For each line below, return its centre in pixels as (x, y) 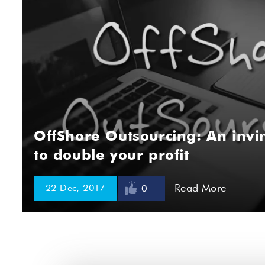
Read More (200, 188)
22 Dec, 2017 (75, 188)
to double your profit (112, 154)
